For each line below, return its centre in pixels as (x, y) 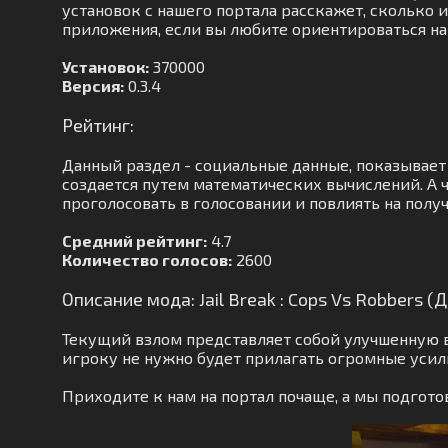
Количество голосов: (147, 259)
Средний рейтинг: (134, 240)
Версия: (93, 85)
